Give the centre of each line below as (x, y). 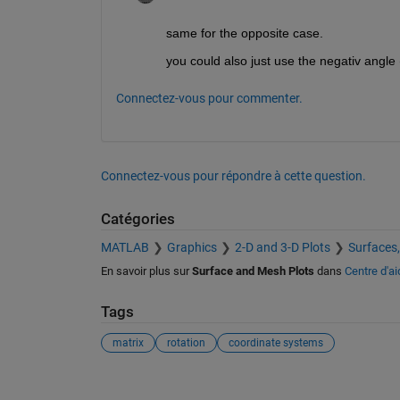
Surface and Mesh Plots (253, 271)
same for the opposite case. (244, 33)
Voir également (162, 385)
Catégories (137, 219)
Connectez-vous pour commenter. (209, 98)
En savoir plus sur (146, 271)
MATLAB (125, 248)
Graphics (192, 248)
